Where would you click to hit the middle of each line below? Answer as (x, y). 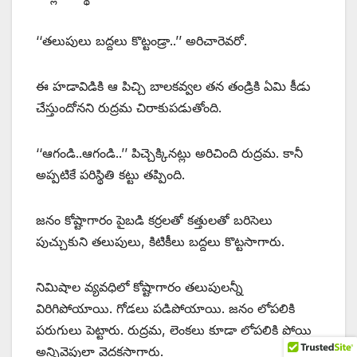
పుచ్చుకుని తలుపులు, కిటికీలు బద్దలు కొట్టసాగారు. (160, 242)
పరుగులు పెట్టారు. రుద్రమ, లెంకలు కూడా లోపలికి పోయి (174, 330)
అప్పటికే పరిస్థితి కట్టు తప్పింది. (110, 175)
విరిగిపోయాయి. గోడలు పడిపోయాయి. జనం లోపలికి (165, 309)
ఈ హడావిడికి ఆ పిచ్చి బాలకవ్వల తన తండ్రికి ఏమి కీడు (173, 86)
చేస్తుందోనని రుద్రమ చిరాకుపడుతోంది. (129, 108)
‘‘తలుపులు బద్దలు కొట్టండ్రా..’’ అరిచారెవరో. (141, 41)
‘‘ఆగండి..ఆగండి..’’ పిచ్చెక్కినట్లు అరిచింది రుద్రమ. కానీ (169, 153)
